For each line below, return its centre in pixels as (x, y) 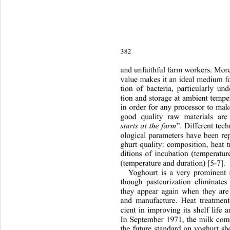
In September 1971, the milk (166, 220)
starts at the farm (148, 126)
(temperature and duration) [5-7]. (173, 164)
